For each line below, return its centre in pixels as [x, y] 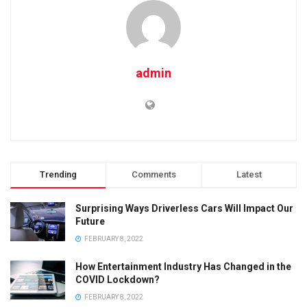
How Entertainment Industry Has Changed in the [183, 267]
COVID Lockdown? [118, 280]
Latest [249, 175]
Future [90, 222]
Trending [59, 175]
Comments [153, 175]
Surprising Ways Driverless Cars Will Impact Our [184, 209]
